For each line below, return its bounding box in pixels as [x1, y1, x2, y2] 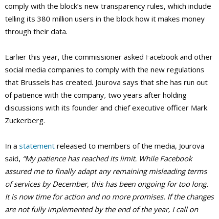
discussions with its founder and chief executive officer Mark [5, 103, 207, 113]
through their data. [5, 26, 67, 37]
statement [19, 141, 55, 151]
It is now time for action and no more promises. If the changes [5, 192, 214, 202]
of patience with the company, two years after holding [5, 90, 187, 100]
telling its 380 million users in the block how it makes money [5, 14, 205, 24]
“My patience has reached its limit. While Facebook [22, 153, 192, 164]
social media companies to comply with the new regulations [5, 65, 204, 75]
